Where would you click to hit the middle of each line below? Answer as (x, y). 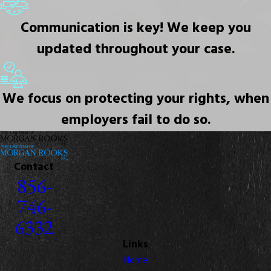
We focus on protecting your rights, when (135, 100)
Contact (34, 167)
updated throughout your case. (135, 50)
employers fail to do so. (135, 121)
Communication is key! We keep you (135, 29)
